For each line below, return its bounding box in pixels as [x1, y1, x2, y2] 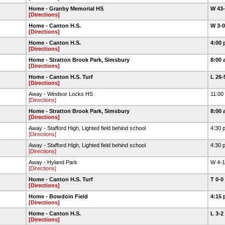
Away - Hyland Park [29, 159, 77, 165]
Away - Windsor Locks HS [29, 91, 93, 97]
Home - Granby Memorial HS [29, 6, 103, 12]
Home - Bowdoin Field [29, 193, 88, 199]
